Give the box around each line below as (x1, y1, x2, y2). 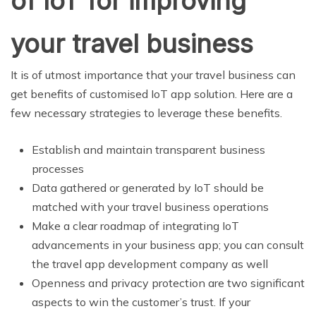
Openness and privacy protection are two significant (32, 276, 305, 291)
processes (32, 162, 84, 176)
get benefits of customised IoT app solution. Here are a (11, 87, 293, 102)
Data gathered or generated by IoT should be (32, 181, 264, 195)
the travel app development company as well (32, 257, 268, 272)
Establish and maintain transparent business (32, 142, 265, 157)
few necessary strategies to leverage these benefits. (11, 106, 282, 121)
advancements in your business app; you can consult (32, 238, 304, 253)
